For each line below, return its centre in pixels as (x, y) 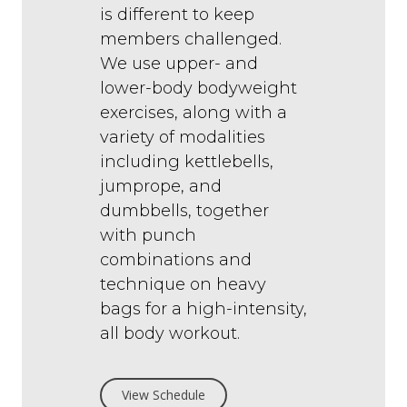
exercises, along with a (194, 113)
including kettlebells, (187, 162)
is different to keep (177, 15)
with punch (148, 236)
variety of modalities (183, 138)
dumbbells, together (184, 211)
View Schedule (164, 395)
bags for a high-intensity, (203, 309)
